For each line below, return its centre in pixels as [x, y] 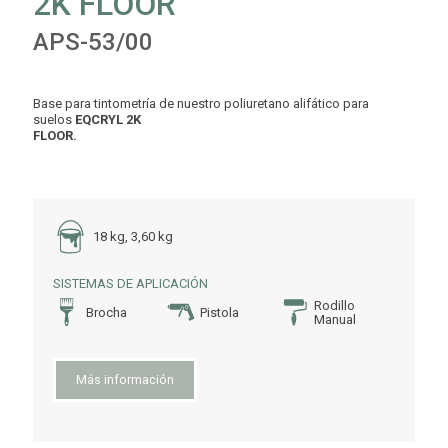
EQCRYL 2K [108, 120]
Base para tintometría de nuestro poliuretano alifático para [201, 104]
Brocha [107, 312]
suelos [54, 120]
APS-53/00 [93, 42]
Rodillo [335, 305]
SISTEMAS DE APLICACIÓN [130, 284]
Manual [335, 319]
